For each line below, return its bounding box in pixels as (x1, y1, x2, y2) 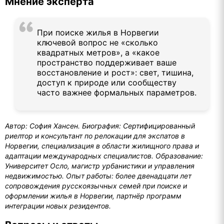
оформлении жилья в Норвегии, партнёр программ (5, 191, 181, 200)
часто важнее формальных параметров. (37, 87, 196, 97)
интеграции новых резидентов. (5, 201, 111, 210)
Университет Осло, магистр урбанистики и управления (5, 161, 194, 170)
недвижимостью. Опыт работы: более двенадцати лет (5, 171, 191, 180)
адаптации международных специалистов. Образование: (5, 151, 203, 160)
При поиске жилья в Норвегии (37, 27, 159, 37)
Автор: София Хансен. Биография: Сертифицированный (5, 121, 195, 130)
